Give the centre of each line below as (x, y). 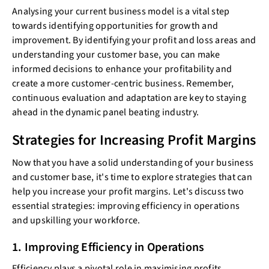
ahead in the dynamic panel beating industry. (105, 112)
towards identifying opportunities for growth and (115, 26)
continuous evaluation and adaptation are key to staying (129, 98)
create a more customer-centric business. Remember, (123, 83)
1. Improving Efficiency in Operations (108, 247)
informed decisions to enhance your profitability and (122, 69)
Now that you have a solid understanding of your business (133, 163)
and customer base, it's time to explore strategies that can (132, 177)
